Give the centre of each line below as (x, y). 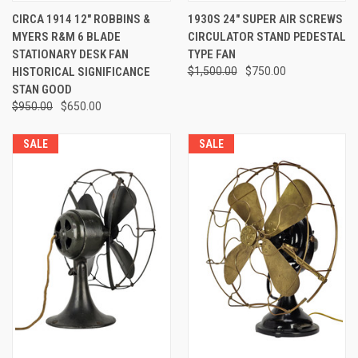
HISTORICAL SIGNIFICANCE (81, 72)
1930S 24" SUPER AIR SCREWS (265, 20)
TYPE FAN (211, 55)
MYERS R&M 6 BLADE (66, 37)
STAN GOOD (42, 90)
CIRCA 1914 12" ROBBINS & (81, 20)
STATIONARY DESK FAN (70, 55)
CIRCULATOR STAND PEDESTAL (267, 37)
